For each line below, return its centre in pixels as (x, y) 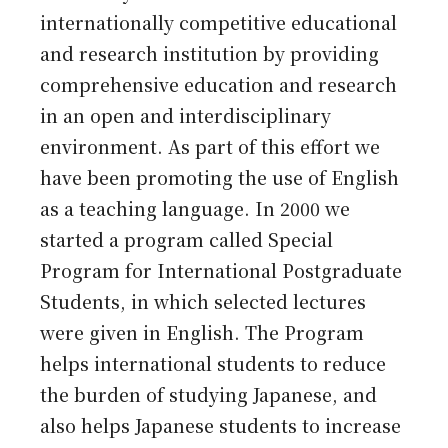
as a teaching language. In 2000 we (195, 208)
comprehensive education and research (219, 84)
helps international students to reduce (213, 363)
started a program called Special (187, 239)
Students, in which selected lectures (203, 301)
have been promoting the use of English (220, 177)
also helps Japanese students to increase (221, 425)
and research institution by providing (210, 53)
